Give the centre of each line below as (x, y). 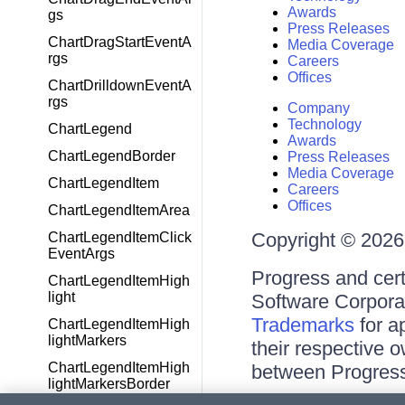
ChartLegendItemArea (119, 210)
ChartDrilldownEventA (120, 85)
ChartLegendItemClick (120, 237)
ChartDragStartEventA (120, 42)
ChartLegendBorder (112, 156)
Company (318, 108)
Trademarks (302, 325)
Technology (324, 125)
